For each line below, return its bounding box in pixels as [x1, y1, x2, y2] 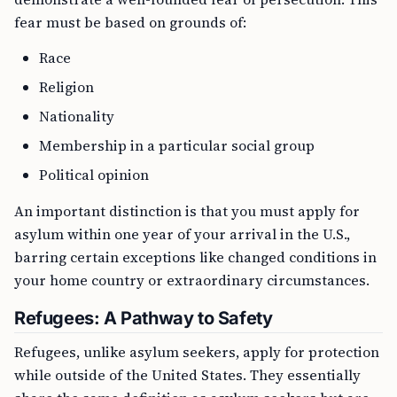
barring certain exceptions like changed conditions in [14, 247, 377, 267]
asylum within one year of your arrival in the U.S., [14, 224, 350, 244]
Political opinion [39, 165, 149, 184]
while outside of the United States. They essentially [14, 365, 361, 385]
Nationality [39, 106, 114, 126]
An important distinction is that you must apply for [14, 201, 360, 221]
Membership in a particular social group [39, 136, 315, 155]
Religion [39, 77, 94, 97]
